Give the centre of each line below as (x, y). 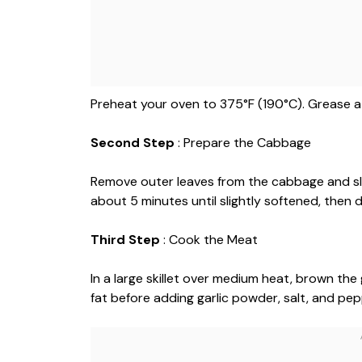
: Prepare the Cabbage (244, 143)
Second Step (134, 143)
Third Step (127, 240)
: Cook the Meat (210, 240)
